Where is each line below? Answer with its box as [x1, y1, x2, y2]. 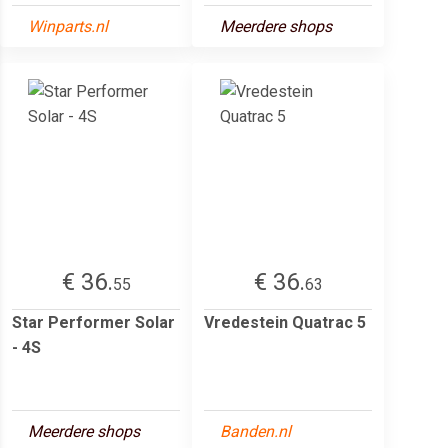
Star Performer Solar [12, 312, 175, 332]
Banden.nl [220, 421, 291, 441]
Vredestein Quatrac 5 [204, 312, 366, 332]
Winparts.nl [28, 16, 108, 36]
